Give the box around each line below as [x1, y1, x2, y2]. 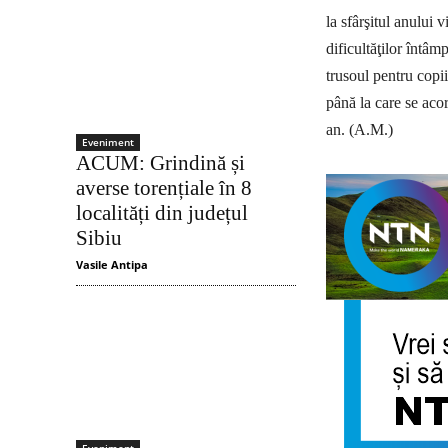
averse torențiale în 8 [76, 175, 252, 200]
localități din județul [76, 200, 248, 225]
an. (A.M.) [326, 120, 393, 138]
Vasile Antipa [76, 256, 148, 272]
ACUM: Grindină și [76, 150, 245, 175]
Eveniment [82, 134, 134, 149]
